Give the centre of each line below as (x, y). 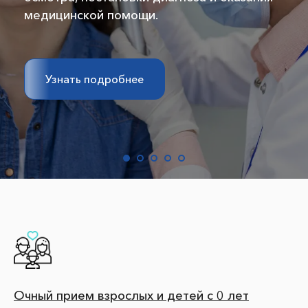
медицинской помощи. (91, 15)
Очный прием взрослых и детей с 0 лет (131, 296)
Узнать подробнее (95, 79)
